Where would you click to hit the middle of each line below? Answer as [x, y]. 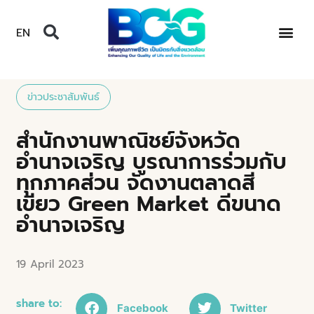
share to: [39, 303]
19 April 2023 [50, 264]
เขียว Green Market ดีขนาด [149, 204]
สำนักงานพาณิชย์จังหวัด [129, 141]
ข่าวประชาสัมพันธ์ [64, 97]
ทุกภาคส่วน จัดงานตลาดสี [136, 183]
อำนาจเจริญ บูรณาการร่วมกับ [152, 162]
